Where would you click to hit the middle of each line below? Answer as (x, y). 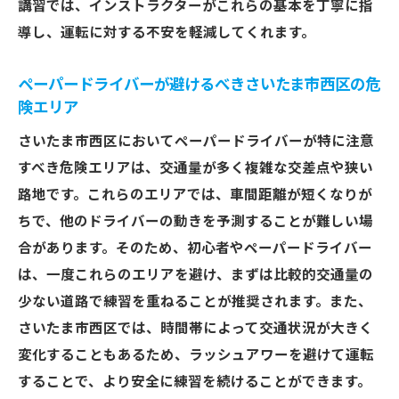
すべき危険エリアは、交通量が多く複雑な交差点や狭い (195, 168)
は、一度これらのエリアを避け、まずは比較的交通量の (195, 275)
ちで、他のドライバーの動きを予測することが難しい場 (195, 222)
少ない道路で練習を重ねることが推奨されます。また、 (195, 302)
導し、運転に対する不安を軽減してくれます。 (167, 33)
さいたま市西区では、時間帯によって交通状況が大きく (195, 329)
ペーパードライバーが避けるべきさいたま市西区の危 (199, 85)
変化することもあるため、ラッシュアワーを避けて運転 (196, 355)
